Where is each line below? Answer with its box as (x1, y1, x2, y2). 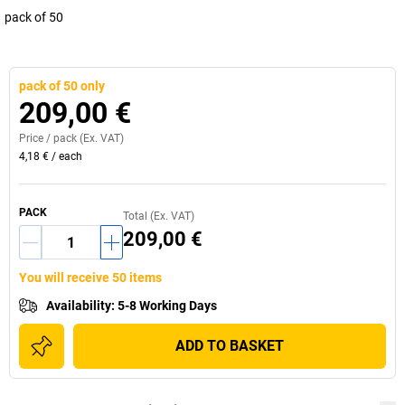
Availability (46, 298, 111, 313)
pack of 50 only (19, 79, 105, 93)
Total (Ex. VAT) (123, 210, 194, 222)
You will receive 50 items (19, 270, 162, 285)
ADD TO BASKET (175, 337, 284, 354)
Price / (19, 132, 53, 145)
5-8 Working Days (118, 298, 217, 313)
